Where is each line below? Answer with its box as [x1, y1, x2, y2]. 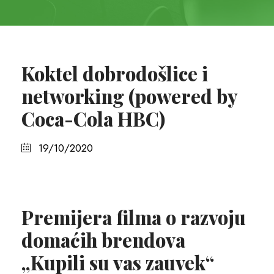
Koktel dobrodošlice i [21, 61, 208, 86]
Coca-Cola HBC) [21, 106, 165, 131]
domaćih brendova [21, 227, 185, 253]
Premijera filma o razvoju [21, 204, 246, 230]
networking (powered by [21, 83, 237, 109]
